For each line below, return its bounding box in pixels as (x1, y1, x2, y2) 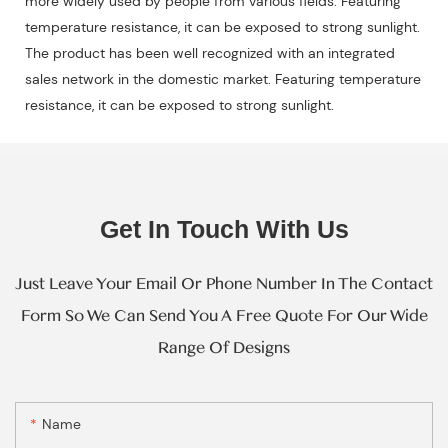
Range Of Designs (158, 338, 290, 359)
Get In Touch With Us (99, 215, 349, 244)
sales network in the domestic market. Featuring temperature (25, 70, 421, 89)
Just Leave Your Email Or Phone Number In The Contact (15, 274, 433, 295)
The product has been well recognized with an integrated (25, 44, 395, 63)
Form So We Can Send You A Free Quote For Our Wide (20, 306, 428, 327)
